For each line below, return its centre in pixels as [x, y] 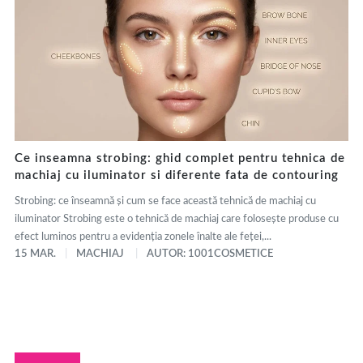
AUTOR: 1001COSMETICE [210, 254]
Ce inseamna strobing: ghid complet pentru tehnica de [180, 159]
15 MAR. [35, 254]
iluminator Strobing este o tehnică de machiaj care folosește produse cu [177, 220]
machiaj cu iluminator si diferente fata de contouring [177, 176]
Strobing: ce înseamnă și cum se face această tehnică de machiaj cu [165, 202]
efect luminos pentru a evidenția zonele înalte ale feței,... [143, 237]
